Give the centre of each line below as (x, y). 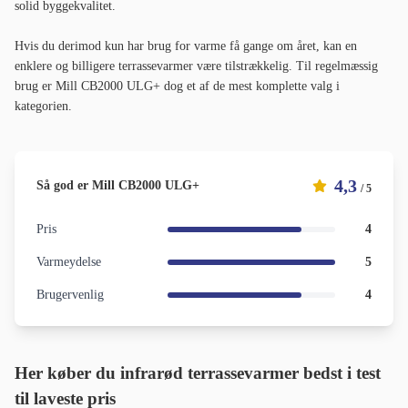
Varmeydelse (69, 262)
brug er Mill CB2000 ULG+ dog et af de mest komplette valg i (177, 87)
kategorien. (43, 107)
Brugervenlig (70, 295)
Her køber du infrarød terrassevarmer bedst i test (198, 373)
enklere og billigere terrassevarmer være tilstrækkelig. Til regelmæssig (196, 66)
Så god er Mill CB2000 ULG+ (118, 186)
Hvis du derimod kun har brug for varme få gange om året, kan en (186, 46)
